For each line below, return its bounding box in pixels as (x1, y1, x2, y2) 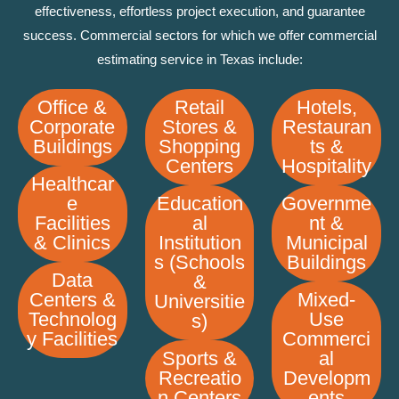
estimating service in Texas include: (96, 51, 303, 67)
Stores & (162, 115, 237, 138)
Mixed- (297, 288, 356, 311)
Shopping (159, 134, 240, 158)
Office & (37, 95, 108, 118)
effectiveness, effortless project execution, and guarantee (34, 3, 365, 19)
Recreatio (158, 366, 241, 389)
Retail (175, 95, 224, 118)
